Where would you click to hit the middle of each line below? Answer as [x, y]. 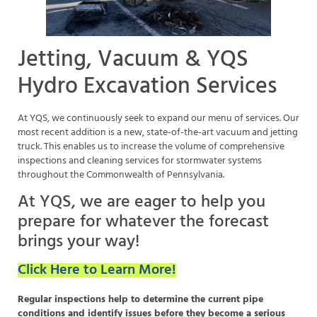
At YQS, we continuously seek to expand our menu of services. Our [158, 118]
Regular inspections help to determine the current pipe [140, 300]
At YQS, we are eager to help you [142, 203]
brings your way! [79, 242]
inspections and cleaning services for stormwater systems [140, 161]
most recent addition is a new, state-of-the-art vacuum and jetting [158, 132]
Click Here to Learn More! [97, 271]
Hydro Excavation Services [147, 86]
